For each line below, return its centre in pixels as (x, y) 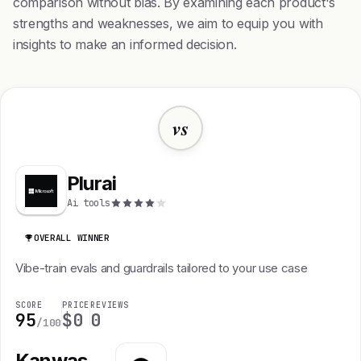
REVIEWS (110, 305)
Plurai (92, 183)
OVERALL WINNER (72, 238)
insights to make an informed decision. (125, 44)
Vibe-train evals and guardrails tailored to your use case (162, 268)
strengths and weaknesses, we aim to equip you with (168, 23)
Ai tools (89, 203)
